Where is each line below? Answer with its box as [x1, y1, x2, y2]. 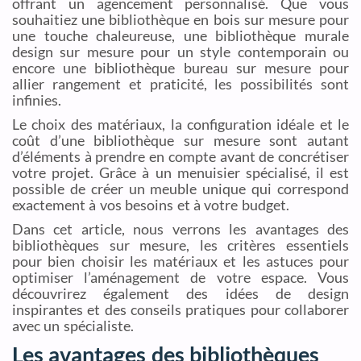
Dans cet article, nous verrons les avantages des [12, 219, 349, 238]
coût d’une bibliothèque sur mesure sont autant [12, 131, 349, 149]
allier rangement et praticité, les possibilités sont [12, 75, 349, 93]
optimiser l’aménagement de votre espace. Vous [12, 268, 349, 286]
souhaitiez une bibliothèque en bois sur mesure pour [12, 10, 349, 28]
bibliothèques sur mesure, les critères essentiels [12, 235, 349, 254]
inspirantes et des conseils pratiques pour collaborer [12, 300, 349, 318]
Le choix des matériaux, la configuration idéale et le [12, 114, 349, 133]
